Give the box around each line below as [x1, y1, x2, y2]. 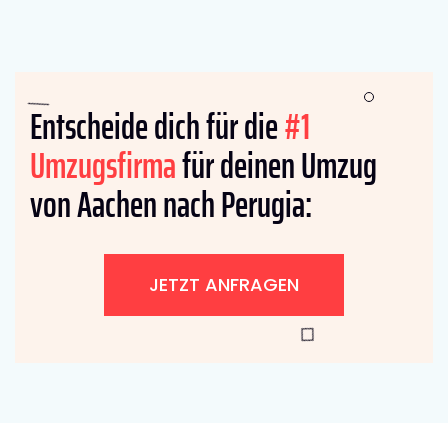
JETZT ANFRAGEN [149, 271, 299, 297]
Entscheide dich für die [30, 97, 284, 155]
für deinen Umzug [176, 136, 377, 194]
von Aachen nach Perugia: [30, 175, 312, 233]
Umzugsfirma [30, 136, 176, 194]
